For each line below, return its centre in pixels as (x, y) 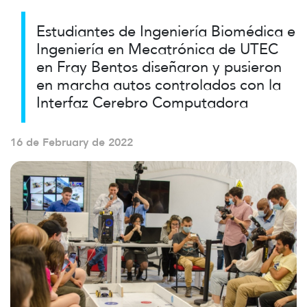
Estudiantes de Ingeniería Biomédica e (166, 31)
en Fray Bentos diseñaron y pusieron (159, 66)
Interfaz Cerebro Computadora (142, 102)
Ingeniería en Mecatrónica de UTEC (157, 49)
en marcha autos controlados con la (159, 84)
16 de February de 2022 (72, 142)
